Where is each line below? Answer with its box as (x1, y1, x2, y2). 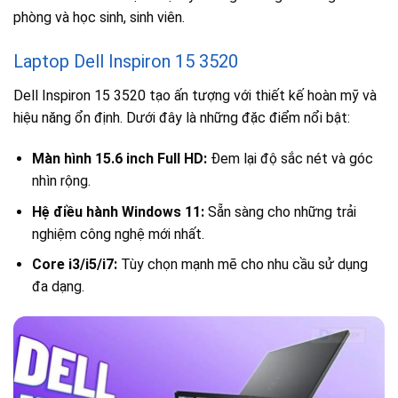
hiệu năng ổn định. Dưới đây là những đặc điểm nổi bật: (13, 109, 350, 127)
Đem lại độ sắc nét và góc (206, 150, 373, 168)
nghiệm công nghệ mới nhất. (31, 225, 204, 243)
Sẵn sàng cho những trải (203, 203, 356, 220)
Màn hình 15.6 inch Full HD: (31, 150, 207, 168)
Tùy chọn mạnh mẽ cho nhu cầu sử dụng (116, 256, 368, 274)
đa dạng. (31, 278, 84, 296)
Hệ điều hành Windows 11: (31, 203, 204, 220)
